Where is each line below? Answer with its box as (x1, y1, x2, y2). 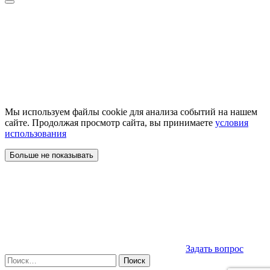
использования (5, 128, 66, 139)
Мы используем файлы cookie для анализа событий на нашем (5, 107, 257, 118)
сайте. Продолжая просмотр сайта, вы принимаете (5, 118, 215, 128)
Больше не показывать (10, 151, 93, 160)
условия (215, 118, 248, 128)
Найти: (4, 254, 33, 265)
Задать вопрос (186, 243, 243, 254)
